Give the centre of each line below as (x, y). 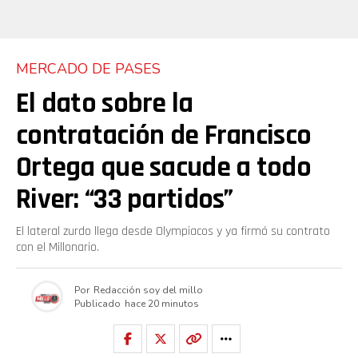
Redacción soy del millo (148, 290)
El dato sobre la (105, 104)
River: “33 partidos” (125, 200)
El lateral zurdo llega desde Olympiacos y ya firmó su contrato (173, 232)
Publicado (97, 303)
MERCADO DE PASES (88, 69)
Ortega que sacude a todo (163, 168)
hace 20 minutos (161, 303)
